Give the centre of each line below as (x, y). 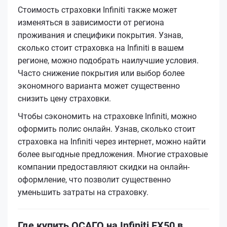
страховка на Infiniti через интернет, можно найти (112, 141)
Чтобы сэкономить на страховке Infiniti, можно (107, 116)
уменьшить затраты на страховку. (83, 192)
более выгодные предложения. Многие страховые (113, 154)
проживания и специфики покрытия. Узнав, (100, 35)
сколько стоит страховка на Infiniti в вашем (101, 48)
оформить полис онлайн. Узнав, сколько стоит (107, 129)
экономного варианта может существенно (99, 86)
